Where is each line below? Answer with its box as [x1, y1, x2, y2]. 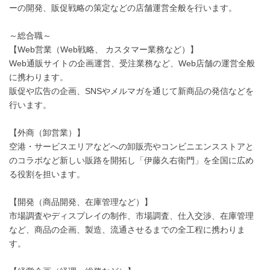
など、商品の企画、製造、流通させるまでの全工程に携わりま [9, 225, 245, 234]
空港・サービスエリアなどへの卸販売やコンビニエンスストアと [9, 142, 254, 151]
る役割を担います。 [9, 169, 85, 179]
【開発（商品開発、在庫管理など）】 [9, 197, 152, 207]
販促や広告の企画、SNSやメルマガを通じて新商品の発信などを [9, 86, 254, 96]
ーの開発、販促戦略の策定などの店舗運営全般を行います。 [9, 3, 237, 13]
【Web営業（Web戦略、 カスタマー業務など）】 [9, 45, 198, 54]
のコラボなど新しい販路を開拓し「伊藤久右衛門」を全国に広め [9, 155, 254, 165]
